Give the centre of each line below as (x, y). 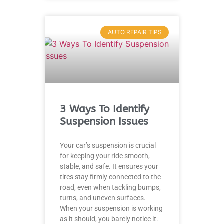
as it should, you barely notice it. (109, 219)
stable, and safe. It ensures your (109, 166)
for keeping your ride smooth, (105, 156)
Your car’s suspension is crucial (108, 145)
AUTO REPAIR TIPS (135, 32)
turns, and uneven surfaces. (103, 198)
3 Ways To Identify (105, 109)
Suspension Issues (104, 121)
